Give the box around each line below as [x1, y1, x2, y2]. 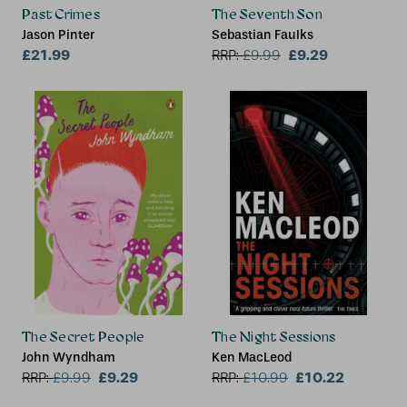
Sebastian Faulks [212, 27, 313, 44]
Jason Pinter [22, 27, 94, 44]
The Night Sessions [212, 329, 336, 345]
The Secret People [22, 329, 145, 345]
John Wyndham [22, 350, 115, 366]
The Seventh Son [212, 6, 323, 23]
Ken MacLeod [212, 350, 292, 366]
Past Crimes [22, 6, 100, 23]
